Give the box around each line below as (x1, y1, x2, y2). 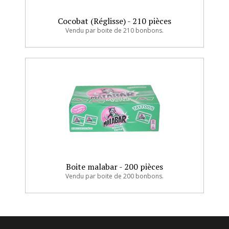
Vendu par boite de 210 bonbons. (65, 26, 164, 35)
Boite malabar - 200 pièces (66, 161, 163, 172)
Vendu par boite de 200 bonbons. (65, 172, 164, 180)
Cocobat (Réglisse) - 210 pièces (58, 15, 171, 27)
